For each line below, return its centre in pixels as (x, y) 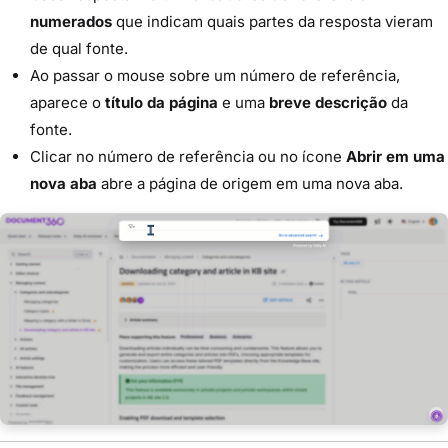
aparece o (67, 102)
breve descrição (328, 102)
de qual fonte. (79, 48)
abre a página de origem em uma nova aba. (250, 183)
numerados (71, 21)
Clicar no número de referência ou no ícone (188, 156)
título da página (161, 102)
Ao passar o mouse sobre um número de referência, (215, 75)
